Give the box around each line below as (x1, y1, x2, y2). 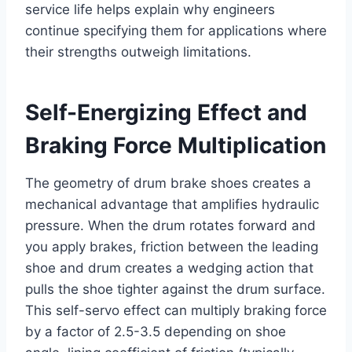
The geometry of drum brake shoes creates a (25, 175, 311, 192)
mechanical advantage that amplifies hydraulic (25, 196, 319, 213)
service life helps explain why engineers (25, 2, 275, 18)
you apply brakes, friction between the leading (25, 239, 318, 255)
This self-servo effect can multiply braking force (25, 302, 327, 319)
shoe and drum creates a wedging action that (25, 260, 313, 277)
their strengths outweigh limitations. (25, 44, 251, 60)
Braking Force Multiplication (25, 132, 326, 159)
